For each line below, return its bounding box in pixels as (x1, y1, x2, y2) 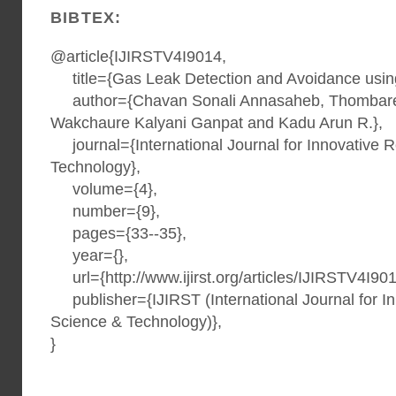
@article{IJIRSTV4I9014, (50, 48, 226, 65)
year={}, (50, 247, 128, 264)
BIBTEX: (50, 9, 122, 27)
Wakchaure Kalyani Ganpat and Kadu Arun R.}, (50, 114, 383, 132)
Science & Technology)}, (50, 313, 222, 331)
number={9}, (50, 202, 160, 220)
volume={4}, (50, 180, 157, 198)
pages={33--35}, (50, 225, 187, 242)
